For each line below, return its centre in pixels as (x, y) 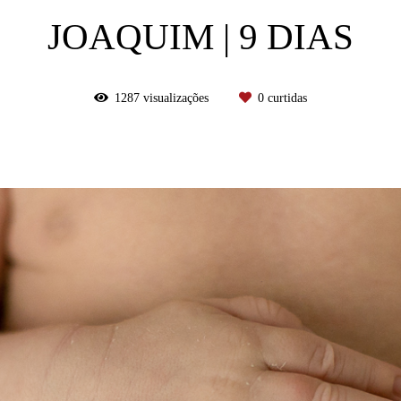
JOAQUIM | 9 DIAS (200, 37)
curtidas (286, 98)
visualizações (176, 98)
